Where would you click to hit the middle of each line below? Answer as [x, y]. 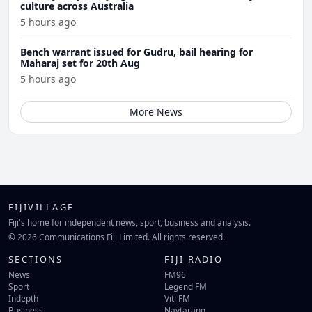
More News [156, 111]
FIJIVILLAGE [41, 206]
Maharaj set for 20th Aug [80, 63]
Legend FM [186, 287]
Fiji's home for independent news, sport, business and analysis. [130, 222]
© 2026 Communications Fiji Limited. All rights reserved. [117, 236]
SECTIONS [36, 259]
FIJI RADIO [194, 259]
